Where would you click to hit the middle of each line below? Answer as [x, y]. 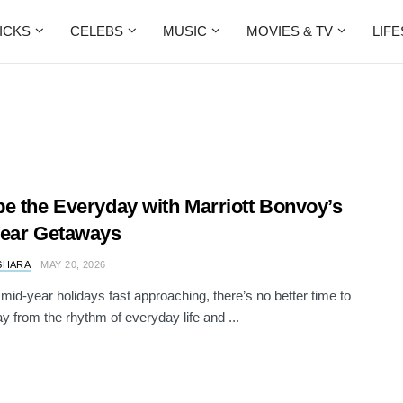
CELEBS [97, 31]
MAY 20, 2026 [73, 264]
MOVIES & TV [290, 31]
